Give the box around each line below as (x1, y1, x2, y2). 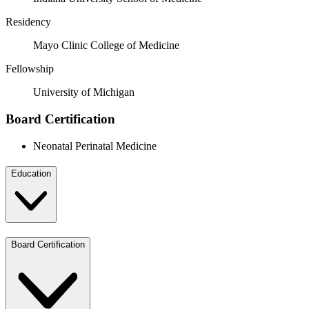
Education (11, 168, 51, 179)
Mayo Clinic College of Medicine (33, 39, 179, 52)
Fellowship (6, 63, 54, 75)
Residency (6, 16, 51, 28)
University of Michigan (33, 86, 134, 99)
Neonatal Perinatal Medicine (33, 139, 157, 152)
